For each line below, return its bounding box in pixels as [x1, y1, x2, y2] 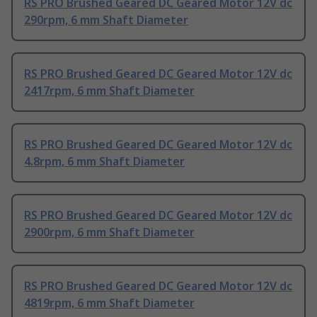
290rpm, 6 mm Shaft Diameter [24, 12, 188, 28]
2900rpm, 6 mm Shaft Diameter [24, 224, 195, 241]
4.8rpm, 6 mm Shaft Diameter [24, 154, 185, 170]
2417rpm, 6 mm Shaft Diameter [24, 83, 195, 99]
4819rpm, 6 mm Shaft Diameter [24, 295, 195, 311]
